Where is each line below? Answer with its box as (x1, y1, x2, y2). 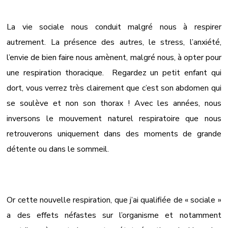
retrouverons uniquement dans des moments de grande (7, 128, 221, 139)
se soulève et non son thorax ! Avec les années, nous (7, 97, 221, 109)
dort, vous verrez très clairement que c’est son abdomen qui (7, 82, 221, 94)
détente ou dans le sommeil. (7, 143, 109, 155)
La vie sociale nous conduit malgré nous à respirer (7, 21, 221, 33)
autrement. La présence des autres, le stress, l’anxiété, (7, 36, 221, 48)
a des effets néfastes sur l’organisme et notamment (7, 209, 221, 221)
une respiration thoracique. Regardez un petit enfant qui (7, 67, 221, 78)
